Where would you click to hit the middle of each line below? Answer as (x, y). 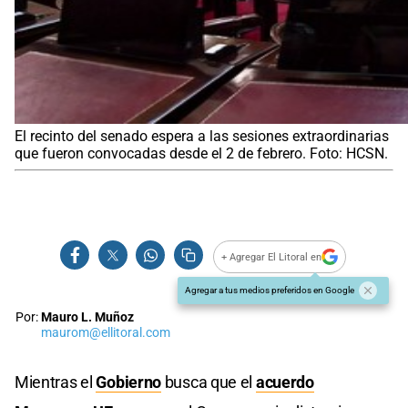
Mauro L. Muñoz (87, 318)
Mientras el (56, 382)
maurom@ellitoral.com (106, 333)
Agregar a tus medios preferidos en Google (270, 291)
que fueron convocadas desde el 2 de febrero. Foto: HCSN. (201, 154)
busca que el (209, 382)
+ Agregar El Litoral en (272, 257)
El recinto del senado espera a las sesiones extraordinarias (202, 137)
